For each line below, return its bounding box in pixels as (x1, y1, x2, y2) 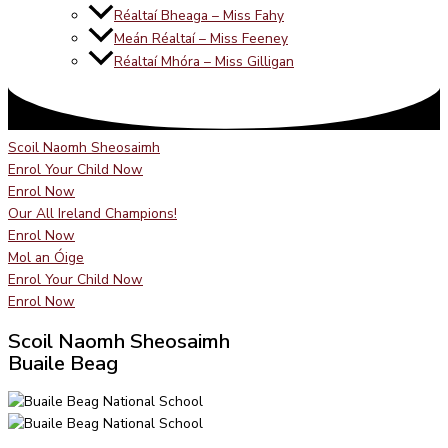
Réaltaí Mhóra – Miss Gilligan (114, 52, 294, 72)
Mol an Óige (8, 248, 84, 268)
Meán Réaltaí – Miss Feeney (114, 29, 288, 49)
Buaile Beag (8, 349, 118, 378)
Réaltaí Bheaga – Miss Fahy (114, 6, 284, 26)
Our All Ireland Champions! (8, 204, 177, 224)
